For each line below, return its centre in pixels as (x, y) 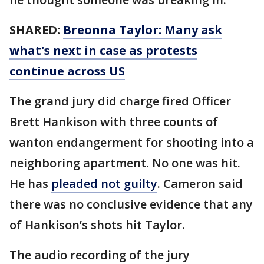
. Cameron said (200, 184)
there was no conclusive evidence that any (131, 204)
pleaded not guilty (104, 184)
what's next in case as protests (103, 50)
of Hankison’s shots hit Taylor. (97, 225)
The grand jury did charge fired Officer (120, 101)
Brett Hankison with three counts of (114, 122)
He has (30, 184)
